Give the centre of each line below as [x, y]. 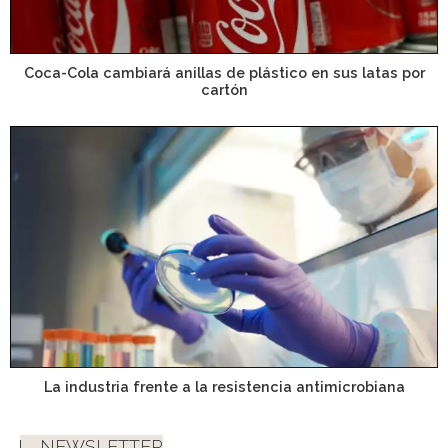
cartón [224, 89]
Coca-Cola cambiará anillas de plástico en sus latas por [224, 72]
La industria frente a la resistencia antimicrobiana [224, 387]
